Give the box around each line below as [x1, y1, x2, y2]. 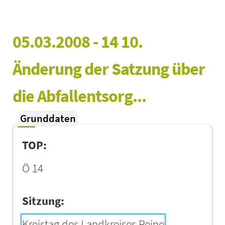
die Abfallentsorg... [13, 85, 147, 106]
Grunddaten [20, 111, 76, 125]
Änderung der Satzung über [13, 58, 208, 79]
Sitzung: [22, 193, 65, 208]
